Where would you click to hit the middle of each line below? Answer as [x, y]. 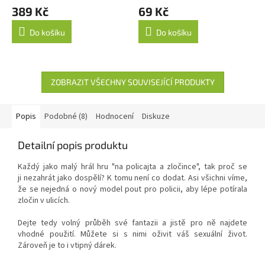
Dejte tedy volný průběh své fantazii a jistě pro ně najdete [132, 223]
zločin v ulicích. [44, 200]
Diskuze [156, 116]
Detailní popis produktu [73, 145]
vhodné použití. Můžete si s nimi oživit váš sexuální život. [132, 234]
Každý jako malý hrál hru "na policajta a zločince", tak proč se [132, 167]
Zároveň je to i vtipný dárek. [67, 245]
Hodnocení [115, 116]
